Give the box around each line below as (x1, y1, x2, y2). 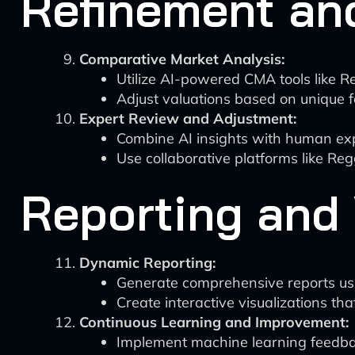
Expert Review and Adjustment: (79, 109, 296, 128)
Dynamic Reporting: (79, 254, 216, 272)
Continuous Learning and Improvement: (79, 313, 349, 331)
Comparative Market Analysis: (79, 50, 284, 68)
